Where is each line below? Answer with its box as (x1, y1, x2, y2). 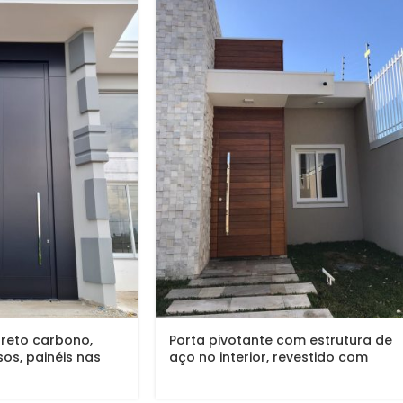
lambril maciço (169, 364, 268, 383)
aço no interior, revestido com (169, 347, 368, 366)
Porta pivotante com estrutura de (169, 330, 392, 349)
